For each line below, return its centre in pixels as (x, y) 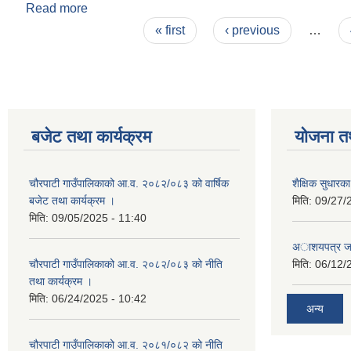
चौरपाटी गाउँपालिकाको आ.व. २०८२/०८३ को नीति (126, 264)
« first (170, 30)
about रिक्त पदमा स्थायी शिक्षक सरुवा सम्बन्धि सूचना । (213, 8)
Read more (57, 8)
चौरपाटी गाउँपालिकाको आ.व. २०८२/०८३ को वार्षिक (129, 183)
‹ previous (253, 30)
